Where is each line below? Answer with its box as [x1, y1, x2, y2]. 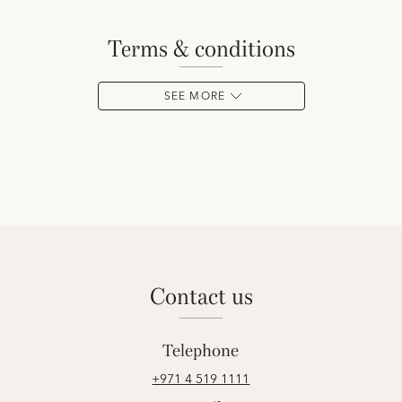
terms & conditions [120, 35, 295, 63]
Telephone [162, 340, 240, 362]
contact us [164, 283, 253, 310]
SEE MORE [163, 87, 226, 106]
